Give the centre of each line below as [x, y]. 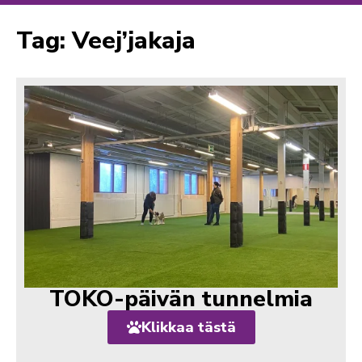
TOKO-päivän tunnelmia [181, 299]
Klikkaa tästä [188, 327]
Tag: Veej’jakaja [106, 40]
